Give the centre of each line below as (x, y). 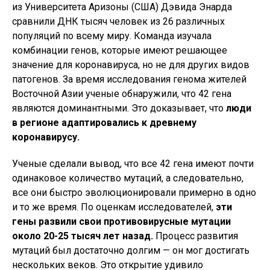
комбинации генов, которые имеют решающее (120, 51)
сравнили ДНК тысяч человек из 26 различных (118, 22)
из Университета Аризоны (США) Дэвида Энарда (122, 7)
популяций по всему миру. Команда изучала (112, 36)
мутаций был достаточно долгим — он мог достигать (131, 251)
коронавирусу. (46, 137)
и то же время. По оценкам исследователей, (114, 207)
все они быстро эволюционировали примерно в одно (134, 193)
